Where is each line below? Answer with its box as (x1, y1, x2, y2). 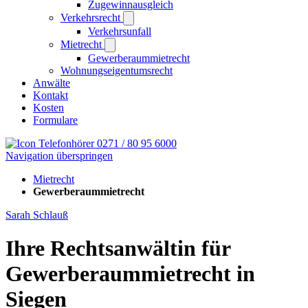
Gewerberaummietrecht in (5, 261, 255, 287)
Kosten (33, 102, 64, 113)
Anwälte (33, 77, 70, 89)
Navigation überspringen (5, 150, 113, 162)
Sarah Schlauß (5, 209, 68, 221)
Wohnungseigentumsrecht (60, 65, 173, 76)
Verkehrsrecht (60, 12, 123, 23)
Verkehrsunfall (88, 25, 151, 37)
